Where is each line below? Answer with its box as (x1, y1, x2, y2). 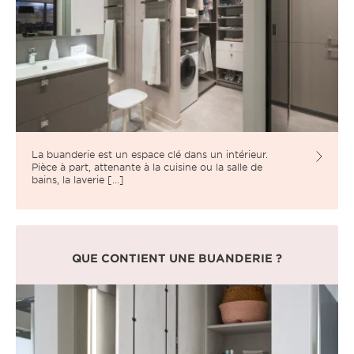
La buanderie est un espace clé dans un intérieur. (32, 147, 268, 160)
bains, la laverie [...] (32, 172, 124, 186)
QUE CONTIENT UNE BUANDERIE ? (72, 251, 282, 265)
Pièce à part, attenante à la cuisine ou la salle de (32, 160, 262, 173)
